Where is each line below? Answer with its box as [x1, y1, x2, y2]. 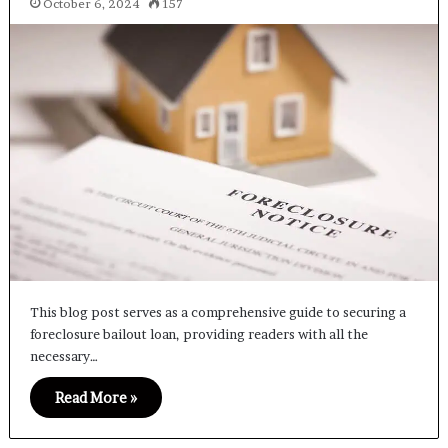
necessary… [29, 348, 98, 365]
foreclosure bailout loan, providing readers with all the [29, 326, 368, 343]
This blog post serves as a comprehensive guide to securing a [29, 304, 406, 321]
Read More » [54, 389, 137, 407]
